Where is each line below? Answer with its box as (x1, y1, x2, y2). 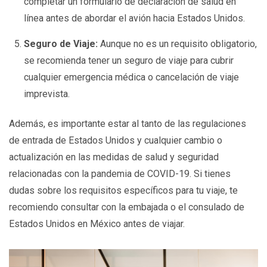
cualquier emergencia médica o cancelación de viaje (24, 71, 240, 83)
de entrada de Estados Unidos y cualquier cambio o (9, 135, 222, 147)
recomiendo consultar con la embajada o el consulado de (9, 201, 244, 213)
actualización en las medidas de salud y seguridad (9, 151, 219, 163)
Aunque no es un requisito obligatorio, (98, 38, 257, 49)
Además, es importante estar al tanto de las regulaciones (9, 118, 246, 130)
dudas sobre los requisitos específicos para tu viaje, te (9, 185, 238, 197)
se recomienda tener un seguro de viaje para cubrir (24, 54, 234, 66)
